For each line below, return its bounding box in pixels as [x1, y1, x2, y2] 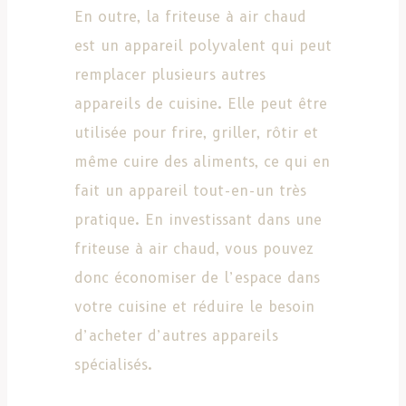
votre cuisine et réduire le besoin [74, 297, 314, 315]
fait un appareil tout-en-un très [74, 181, 306, 199]
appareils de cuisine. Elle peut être [74, 94, 327, 112]
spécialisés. [74, 355, 152, 373]
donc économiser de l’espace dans [74, 268, 320, 286]
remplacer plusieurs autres [74, 65, 266, 83]
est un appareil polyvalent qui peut [74, 36, 332, 54]
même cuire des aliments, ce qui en [74, 152, 330, 170]
